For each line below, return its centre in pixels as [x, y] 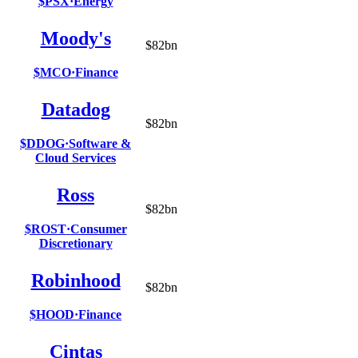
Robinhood [76, 280]
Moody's [76, 38]
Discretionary [76, 243]
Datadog [76, 109]
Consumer [98, 229]
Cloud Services [76, 157]
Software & [100, 143]
